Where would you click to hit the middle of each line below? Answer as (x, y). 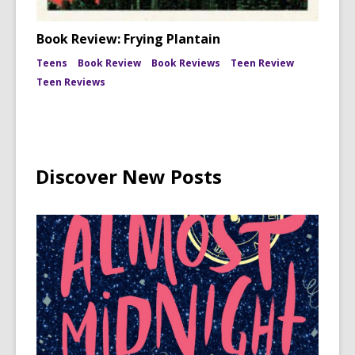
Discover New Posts (129, 176)
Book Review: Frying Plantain (128, 39)
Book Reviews (186, 63)
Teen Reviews (71, 82)
